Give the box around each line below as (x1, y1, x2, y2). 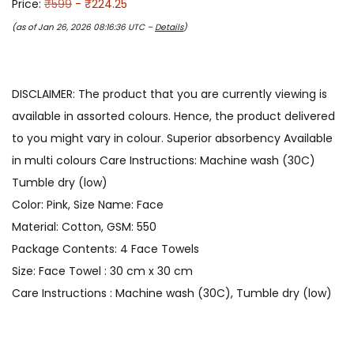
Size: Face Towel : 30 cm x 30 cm (12, 263, 193, 280)
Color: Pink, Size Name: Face (12, 197, 164, 213)
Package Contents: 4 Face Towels (12, 241, 199, 258)
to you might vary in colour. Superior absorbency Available (12, 130, 333, 147)
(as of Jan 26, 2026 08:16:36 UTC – (12, 21, 155, 34)
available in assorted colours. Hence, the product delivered (12, 108, 335, 125)
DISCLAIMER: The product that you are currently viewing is (12, 86, 327, 103)
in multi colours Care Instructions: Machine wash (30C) (12, 153, 315, 169)
